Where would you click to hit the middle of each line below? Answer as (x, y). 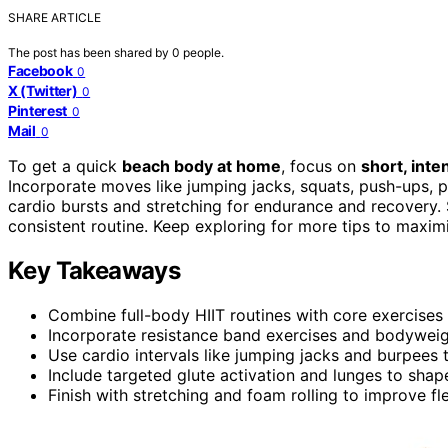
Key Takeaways (94, 270)
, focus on (321, 165)
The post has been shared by (90, 52)
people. (203, 52)
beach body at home (201, 165)
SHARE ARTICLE (54, 17)
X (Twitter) (43, 90)
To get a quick (65, 165)
